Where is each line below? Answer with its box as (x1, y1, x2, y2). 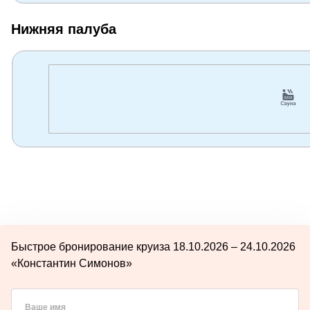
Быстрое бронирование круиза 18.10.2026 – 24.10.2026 (11, 240, 295, 253)
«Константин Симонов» (11, 257, 132, 269)
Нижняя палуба (11, 21, 116, 37)
